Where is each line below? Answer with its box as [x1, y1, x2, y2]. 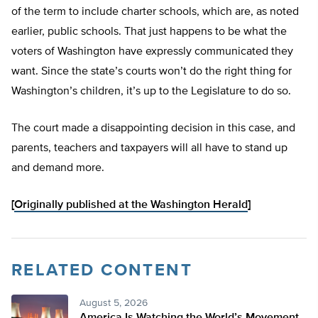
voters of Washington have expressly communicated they [11, 46, 293, 58]
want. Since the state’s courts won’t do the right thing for [11, 66, 292, 78]
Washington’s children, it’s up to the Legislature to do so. [11, 86, 291, 98]
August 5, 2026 [79, 298, 148, 309]
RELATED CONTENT [11, 262, 192, 280]
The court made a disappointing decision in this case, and [11, 123, 295, 135]
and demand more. [11, 163, 104, 175]
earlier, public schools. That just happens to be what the [11, 26, 287, 38]
